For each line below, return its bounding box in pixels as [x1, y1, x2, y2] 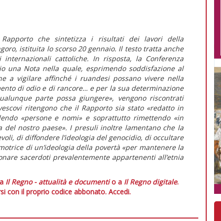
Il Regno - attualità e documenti [5, 177, 110, 186]
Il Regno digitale [124, 177, 177, 186]
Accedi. [108, 186, 131, 196]
